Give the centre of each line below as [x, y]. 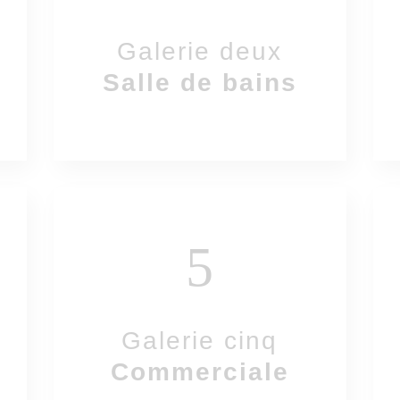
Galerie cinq [200, 341]
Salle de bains [200, 83]
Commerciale [200, 372]
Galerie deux [200, 51]
